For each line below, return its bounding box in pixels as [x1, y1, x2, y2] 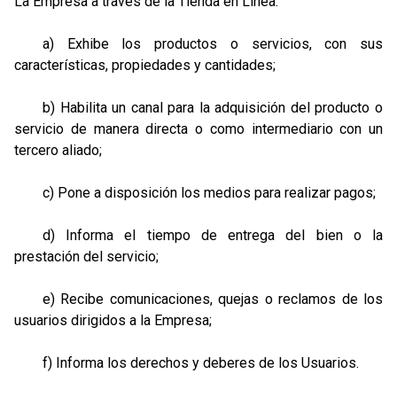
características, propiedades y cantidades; [14, 57, 276, 74]
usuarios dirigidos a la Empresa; [14, 312, 212, 329]
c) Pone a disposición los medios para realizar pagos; [14, 184, 376, 201]
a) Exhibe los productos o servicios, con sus [14, 35, 383, 52]
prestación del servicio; [14, 248, 159, 265]
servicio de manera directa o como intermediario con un [14, 121, 383, 137]
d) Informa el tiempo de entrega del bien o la [14, 227, 383, 244]
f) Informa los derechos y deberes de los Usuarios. [14, 354, 359, 371]
